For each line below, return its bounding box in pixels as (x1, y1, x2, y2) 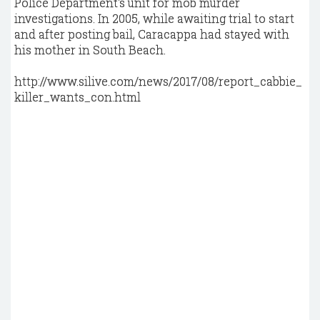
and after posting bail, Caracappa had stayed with (14, 26, 289, 41)
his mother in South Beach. (14, 42, 166, 57)
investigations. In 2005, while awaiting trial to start (14, 11, 294, 26)
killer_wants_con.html (14, 89, 141, 104)
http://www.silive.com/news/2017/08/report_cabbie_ (14, 74, 302, 89)
